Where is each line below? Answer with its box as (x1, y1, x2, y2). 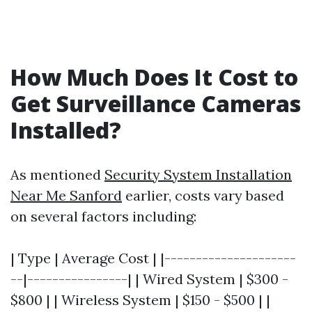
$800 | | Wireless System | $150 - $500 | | (10, 291, 270, 309)
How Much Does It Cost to (10, 62, 298, 92)
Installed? (10, 115, 121, 145)
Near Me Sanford (10, 187, 122, 204)
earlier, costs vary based (122, 187, 284, 204)
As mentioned (10, 166, 104, 183)
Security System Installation (104, 166, 292, 183)
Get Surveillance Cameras (10, 88, 301, 118)
